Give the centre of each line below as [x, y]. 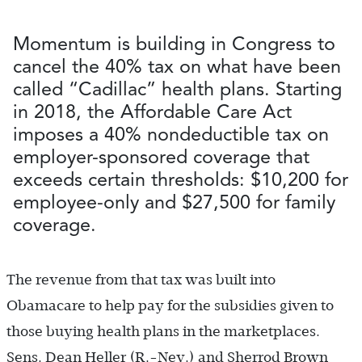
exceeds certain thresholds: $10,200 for [181, 179]
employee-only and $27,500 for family [174, 202]
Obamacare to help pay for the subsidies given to [170, 306]
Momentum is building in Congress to [174, 44]
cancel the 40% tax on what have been [177, 66]
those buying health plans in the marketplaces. [163, 332]
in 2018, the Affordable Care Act [152, 112]
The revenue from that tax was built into [141, 280]
